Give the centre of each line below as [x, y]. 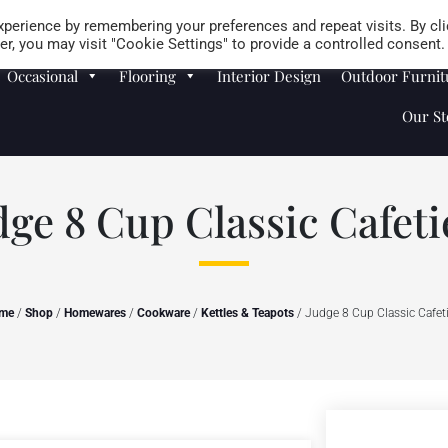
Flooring [148, 76]
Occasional [43, 76]
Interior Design [269, 76]
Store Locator [401, 16]
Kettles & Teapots [247, 313]
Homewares [95, 313]
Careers [313, 16]
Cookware [163, 313]
